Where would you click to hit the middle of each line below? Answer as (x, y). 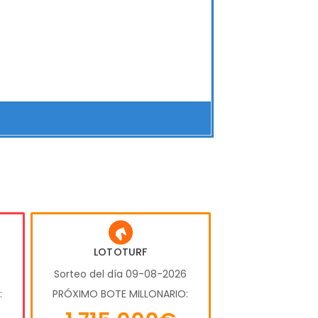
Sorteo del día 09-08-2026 (121, 274)
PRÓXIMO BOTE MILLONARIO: (121, 294)
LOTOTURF (120, 252)
